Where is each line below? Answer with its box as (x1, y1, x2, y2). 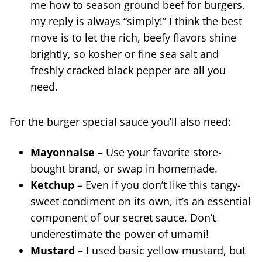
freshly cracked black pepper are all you (30, 63, 226, 77)
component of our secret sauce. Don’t (30, 210, 216, 225)
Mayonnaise (30, 144, 95, 159)
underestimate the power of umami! (30, 226, 209, 241)
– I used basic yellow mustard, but (75, 243, 246, 257)
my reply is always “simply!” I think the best (30, 13, 242, 28)
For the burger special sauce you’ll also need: (9, 114, 231, 129)
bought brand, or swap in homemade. (30, 161, 218, 175)
